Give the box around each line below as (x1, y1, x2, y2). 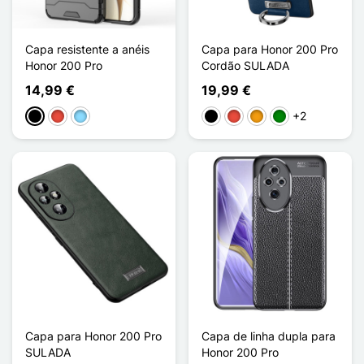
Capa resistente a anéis (25, 41, 149, 56)
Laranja (249, 110, 288, 124)
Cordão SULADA (201, 58, 289, 72)
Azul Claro (73, 110, 127, 124)
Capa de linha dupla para (201, 328, 336, 343)
